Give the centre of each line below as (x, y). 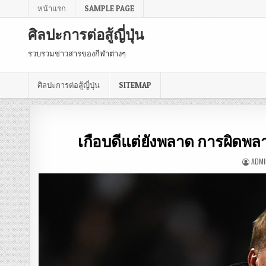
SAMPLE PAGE (109, 8)
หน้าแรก (52, 8)
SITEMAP (135, 85)
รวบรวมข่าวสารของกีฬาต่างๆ (77, 54)
